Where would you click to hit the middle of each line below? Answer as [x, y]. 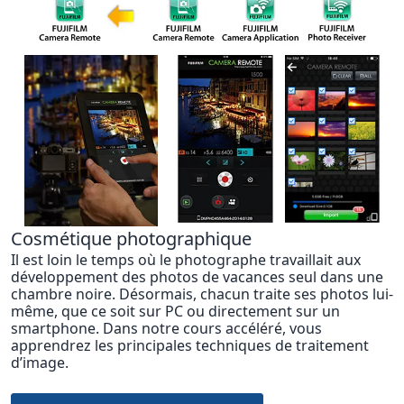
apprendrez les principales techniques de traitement [190, 346]
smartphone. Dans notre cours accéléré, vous [166, 329]
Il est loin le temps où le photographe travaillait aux [186, 260]
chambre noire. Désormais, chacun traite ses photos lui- [202, 294]
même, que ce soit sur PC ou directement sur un [175, 312]
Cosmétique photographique [131, 239]
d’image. [40, 363]
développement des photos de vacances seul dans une [197, 277]
